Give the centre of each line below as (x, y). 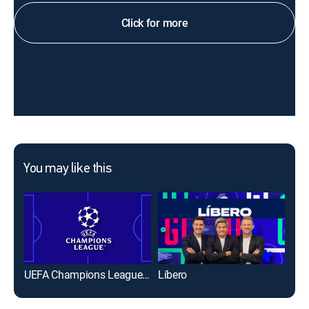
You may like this (68, 169)
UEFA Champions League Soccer (146, 274)
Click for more (154, 23)
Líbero (173, 274)
